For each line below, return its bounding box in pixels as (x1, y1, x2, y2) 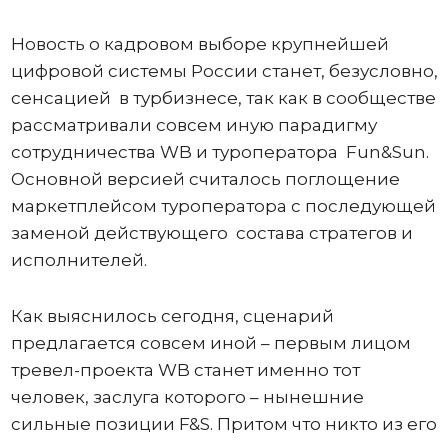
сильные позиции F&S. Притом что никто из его (10, 413, 437, 434)
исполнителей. (10, 249, 151, 270)
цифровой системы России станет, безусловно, (10, 60, 438, 81)
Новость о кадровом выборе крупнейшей (10, 33, 389, 54)
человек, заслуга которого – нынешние (10, 386, 364, 407)
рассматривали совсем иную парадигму (10, 114, 377, 135)
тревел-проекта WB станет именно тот (10, 359, 360, 380)
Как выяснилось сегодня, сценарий (10, 305, 334, 326)
